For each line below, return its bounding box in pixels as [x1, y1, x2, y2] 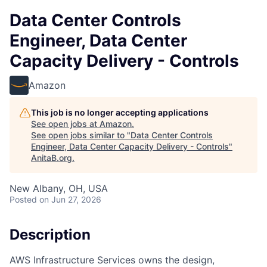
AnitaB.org [31, 153, 72, 163]
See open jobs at [31, 119, 100, 129]
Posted [10, 194, 37, 204]
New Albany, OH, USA [10, 182, 108, 194]
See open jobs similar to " [31, 130, 131, 140]
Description [10, 226, 91, 243]
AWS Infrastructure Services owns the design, [10, 253, 215, 266]
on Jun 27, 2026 [39, 194, 101, 204]
